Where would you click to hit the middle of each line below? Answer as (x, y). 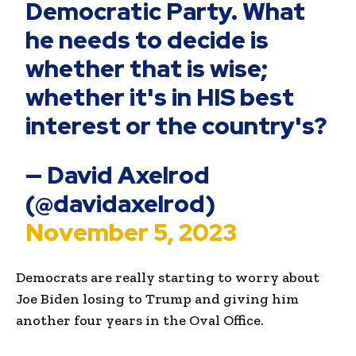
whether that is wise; (147, 68)
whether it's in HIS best (160, 97)
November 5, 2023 (132, 232)
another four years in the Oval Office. (140, 320)
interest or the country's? (176, 125)
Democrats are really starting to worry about (168, 277)
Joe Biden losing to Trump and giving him (157, 298)
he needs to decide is (147, 39)
